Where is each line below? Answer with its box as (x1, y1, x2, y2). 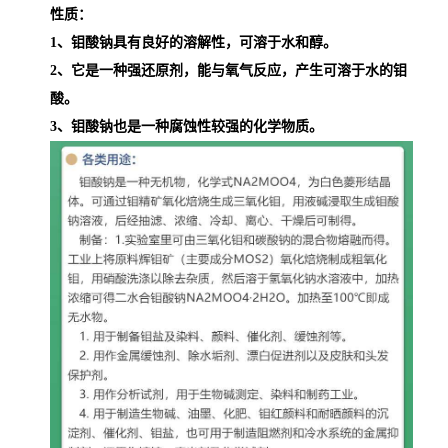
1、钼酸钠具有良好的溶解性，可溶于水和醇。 (50, 35, 337, 50)
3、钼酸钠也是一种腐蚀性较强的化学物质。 (50, 119, 323, 134)
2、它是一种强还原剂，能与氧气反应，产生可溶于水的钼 (50, 63, 407, 78)
